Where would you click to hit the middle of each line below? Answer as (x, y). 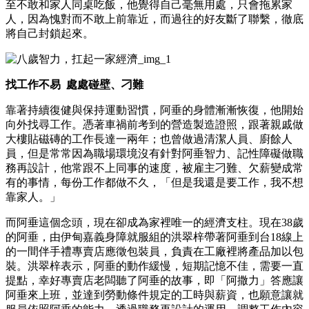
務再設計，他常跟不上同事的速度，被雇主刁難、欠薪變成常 (154, 168)
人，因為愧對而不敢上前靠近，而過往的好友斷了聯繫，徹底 (154, 19)
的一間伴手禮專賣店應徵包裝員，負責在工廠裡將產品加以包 (154, 251)
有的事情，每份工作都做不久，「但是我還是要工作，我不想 (154, 182)
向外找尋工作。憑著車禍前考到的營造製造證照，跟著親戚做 (154, 124)
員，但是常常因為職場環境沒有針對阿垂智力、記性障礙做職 (154, 153)
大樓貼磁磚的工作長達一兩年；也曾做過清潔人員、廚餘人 (149, 139)
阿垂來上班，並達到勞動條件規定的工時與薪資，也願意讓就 (154, 295)
